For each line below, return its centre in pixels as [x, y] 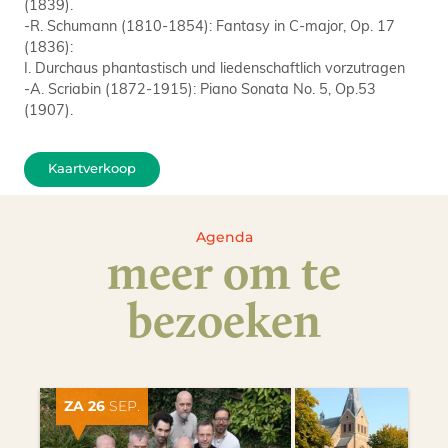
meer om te [224, 272]
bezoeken [224, 320]
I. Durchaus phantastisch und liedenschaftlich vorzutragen [214, 66]
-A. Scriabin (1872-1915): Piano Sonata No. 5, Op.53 [200, 87]
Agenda [224, 237]
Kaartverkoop [92, 169]
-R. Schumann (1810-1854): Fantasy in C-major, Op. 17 [209, 24]
